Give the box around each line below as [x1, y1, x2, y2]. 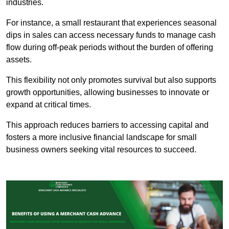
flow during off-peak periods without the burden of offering [6, 43, 213, 52]
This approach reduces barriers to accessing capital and [6, 121, 209, 130]
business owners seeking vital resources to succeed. [6, 145, 196, 154]
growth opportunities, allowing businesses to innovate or [6, 88, 209, 97]
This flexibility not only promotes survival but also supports [6, 76, 216, 85]
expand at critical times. [6, 100, 91, 109]
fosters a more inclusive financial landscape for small [6, 133, 197, 142]
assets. [6, 55, 32, 64]
